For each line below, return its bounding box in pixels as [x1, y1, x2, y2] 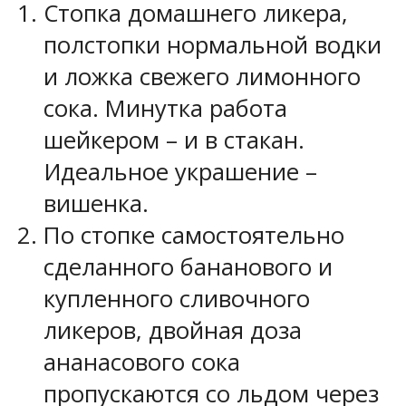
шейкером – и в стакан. [43, 123, 304, 156]
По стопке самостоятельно [43, 218, 344, 251]
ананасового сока [43, 345, 240, 378]
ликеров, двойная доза [43, 314, 302, 346]
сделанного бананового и [43, 250, 333, 283]
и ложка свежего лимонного [43, 60, 361, 92]
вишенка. [43, 187, 149, 219]
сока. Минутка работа [43, 92, 287, 124]
